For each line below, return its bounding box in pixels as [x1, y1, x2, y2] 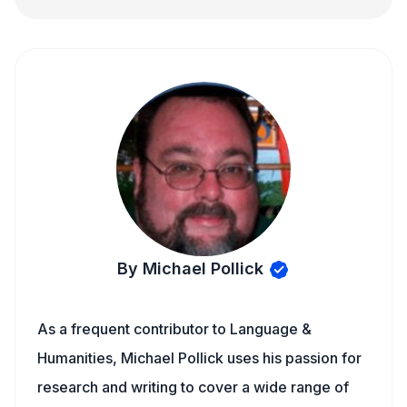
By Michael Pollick [117, 259, 263, 278]
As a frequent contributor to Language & [37, 320, 312, 338]
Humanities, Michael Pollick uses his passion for [37, 349, 362, 367]
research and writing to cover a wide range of [37, 378, 349, 396]
